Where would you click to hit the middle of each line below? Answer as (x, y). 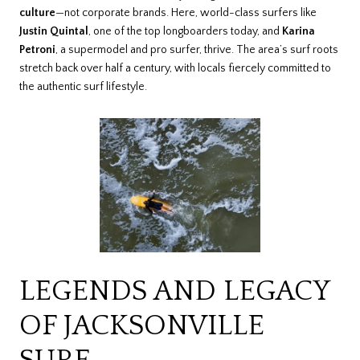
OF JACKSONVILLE (142, 325)
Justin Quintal (54, 32)
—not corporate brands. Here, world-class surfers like (186, 13)
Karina (299, 32)
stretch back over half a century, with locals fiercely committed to (175, 69)
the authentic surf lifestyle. (83, 87)
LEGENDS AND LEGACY (174, 290)
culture (37, 13)
